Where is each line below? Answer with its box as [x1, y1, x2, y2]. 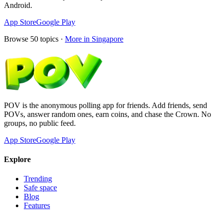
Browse [4, 34, 30, 43]
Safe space [24, 183, 57, 192]
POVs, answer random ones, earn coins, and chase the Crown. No [4, 110, 211, 118]
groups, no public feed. [4, 118, 76, 127]
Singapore [92, 34, 123, 43]
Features [24, 201, 50, 210]
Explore [4, 155, 31, 164]
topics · [38, 34, 63, 43]
